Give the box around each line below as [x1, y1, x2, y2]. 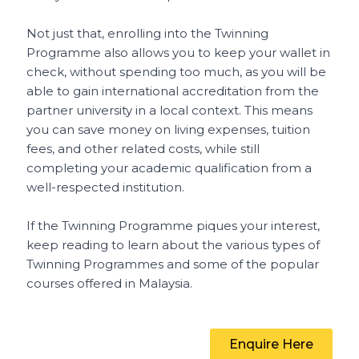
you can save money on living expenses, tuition [26, 122, 311, 137]
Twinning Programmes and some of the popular [26, 256, 320, 272]
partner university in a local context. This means [26, 103, 313, 118]
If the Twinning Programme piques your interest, [26, 218, 321, 233]
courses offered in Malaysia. [26, 276, 193, 291]
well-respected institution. [26, 179, 185, 195]
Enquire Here [228, 337, 313, 352]
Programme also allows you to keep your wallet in [26, 45, 331, 60]
